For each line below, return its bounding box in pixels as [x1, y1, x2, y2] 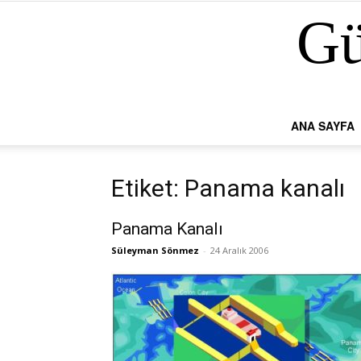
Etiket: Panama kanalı [111, 174, 345, 202]
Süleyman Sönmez [111, 244, 199, 256]
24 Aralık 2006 [210, 244, 268, 256]
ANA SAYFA [291, 118, 355, 134]
